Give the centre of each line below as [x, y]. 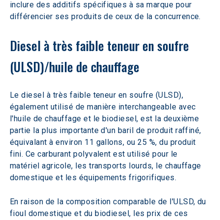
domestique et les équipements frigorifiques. [93, 177]
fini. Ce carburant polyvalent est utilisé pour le [95, 154]
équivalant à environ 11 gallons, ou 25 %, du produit [104, 142]
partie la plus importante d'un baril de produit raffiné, [107, 130]
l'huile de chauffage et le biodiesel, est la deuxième [106, 118]
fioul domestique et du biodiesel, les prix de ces [100, 213]
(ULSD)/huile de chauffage [75, 66]
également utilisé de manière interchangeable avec [104, 107]
